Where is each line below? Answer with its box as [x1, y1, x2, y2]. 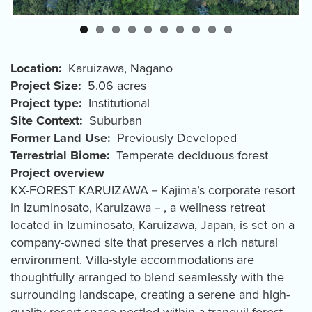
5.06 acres [88, 78, 146, 94]
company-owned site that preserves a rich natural [10, 235, 278, 251]
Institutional [88, 95, 150, 111]
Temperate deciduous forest [116, 148, 268, 164]
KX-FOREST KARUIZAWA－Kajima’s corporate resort [10, 182, 295, 198]
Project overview [10, 165, 104, 181]
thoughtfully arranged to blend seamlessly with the [10, 270, 284, 286]
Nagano [130, 61, 173, 77]
